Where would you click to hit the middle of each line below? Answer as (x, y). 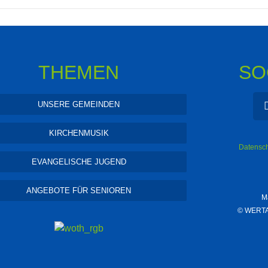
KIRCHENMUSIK (79, 133)
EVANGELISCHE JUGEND (79, 162)
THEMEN (79, 72)
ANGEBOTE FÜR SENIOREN (79, 191)
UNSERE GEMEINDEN (79, 104)
